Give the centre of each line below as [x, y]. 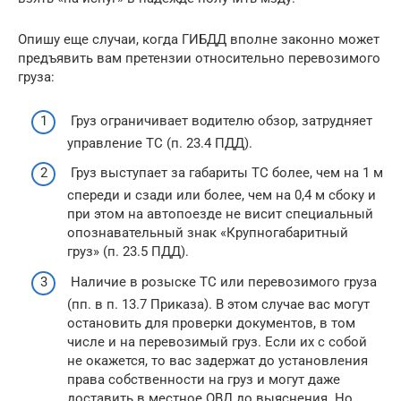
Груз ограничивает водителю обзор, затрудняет [220, 120]
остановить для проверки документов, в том [211, 323]
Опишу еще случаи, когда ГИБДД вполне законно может [199, 39]
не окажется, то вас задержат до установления [218, 360]
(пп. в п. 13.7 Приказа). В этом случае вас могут [218, 304]
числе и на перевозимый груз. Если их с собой [217, 341]
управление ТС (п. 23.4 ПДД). [160, 143]
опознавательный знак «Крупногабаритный [208, 233]
